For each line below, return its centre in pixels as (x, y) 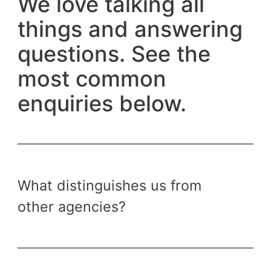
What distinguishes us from (109, 186)
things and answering (130, 29)
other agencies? (71, 207)
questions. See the (114, 54)
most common (92, 79)
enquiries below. (102, 104)
